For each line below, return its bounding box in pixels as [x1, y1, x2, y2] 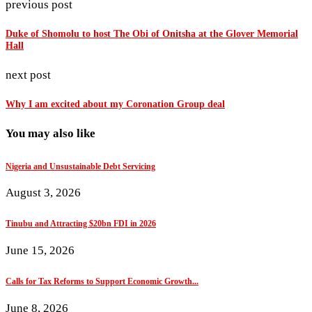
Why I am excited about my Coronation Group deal [6, 98, 225, 110]
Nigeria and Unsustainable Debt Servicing [6, 161, 155, 171]
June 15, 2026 [6, 244, 75, 258]
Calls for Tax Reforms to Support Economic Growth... [6, 276, 198, 287]
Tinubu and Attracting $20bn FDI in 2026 [6, 219, 156, 229]
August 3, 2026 [6, 186, 81, 200]
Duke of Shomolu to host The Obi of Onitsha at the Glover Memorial [6, 28, 298, 40]
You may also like [6, 126, 95, 140]
